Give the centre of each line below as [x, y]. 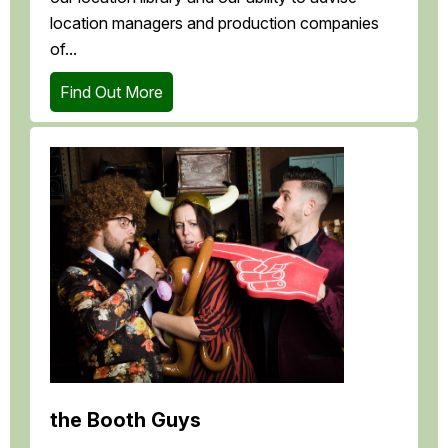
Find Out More [111, 92]
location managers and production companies [214, 23]
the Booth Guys [125, 419]
